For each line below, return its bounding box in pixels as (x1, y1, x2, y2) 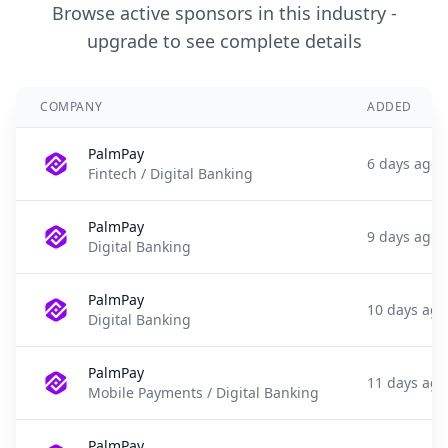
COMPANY (40, 98, 103, 115)
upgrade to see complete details (86, 29, 362, 53)
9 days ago (367, 227, 439, 246)
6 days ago (367, 154, 439, 173)
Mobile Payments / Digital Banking (88, 383, 319, 402)
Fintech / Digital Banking (88, 164, 253, 183)
